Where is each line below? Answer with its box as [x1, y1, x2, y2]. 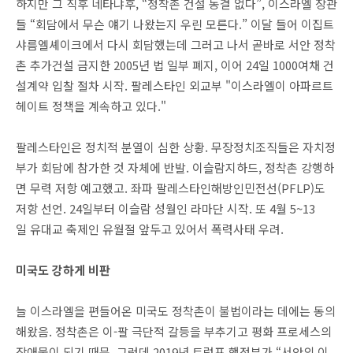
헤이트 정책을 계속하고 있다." [16, 98, 166, 114]
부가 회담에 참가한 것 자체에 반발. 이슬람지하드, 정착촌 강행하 [16, 159, 334, 176]
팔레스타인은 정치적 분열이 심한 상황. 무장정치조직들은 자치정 [16, 139, 336, 155]
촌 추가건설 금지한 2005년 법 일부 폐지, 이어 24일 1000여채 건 [16, 57, 334, 73]
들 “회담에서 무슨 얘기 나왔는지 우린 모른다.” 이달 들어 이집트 [16, 16, 334, 32]
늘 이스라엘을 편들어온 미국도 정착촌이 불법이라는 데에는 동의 [16, 303, 336, 319]
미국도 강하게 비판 [16, 262, 110, 278]
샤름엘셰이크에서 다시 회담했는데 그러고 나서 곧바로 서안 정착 [16, 36, 336, 53]
